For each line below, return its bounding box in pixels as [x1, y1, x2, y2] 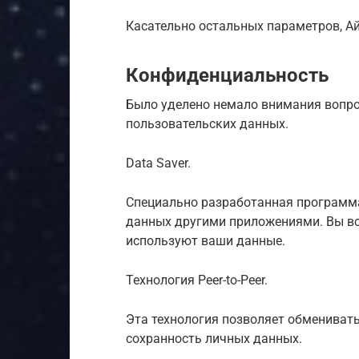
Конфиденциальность [126, 63, 329, 87]
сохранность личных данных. [126, 330, 302, 346]
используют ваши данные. [126, 232, 285, 248]
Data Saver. [126, 155, 191, 171]
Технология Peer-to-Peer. [126, 272, 268, 288]
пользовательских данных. [126, 115, 288, 131]
